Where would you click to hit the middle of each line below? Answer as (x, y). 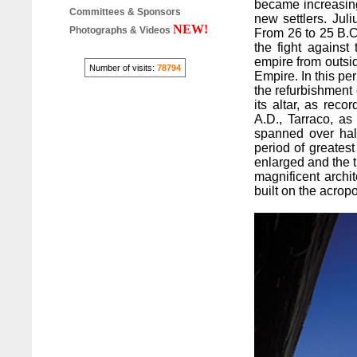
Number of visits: (123, 68)
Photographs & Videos (121, 30)
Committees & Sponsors (125, 12)
